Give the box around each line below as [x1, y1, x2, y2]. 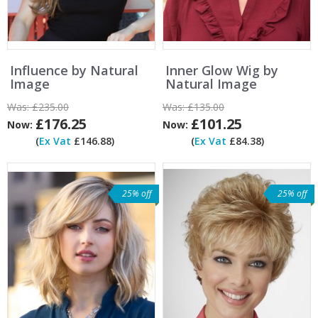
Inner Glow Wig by [165, 62, 278, 79]
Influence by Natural [10, 62, 138, 79]
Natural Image [165, 75, 257, 93]
